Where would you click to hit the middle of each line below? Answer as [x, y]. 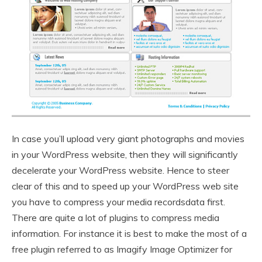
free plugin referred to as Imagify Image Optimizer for [122, 249]
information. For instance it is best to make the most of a [129, 234]
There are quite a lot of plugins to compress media [116, 218]
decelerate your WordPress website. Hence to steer [120, 170]
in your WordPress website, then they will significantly [125, 155]
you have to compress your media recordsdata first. [118, 202]
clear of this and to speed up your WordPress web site [125, 186]
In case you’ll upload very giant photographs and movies [128, 139]
